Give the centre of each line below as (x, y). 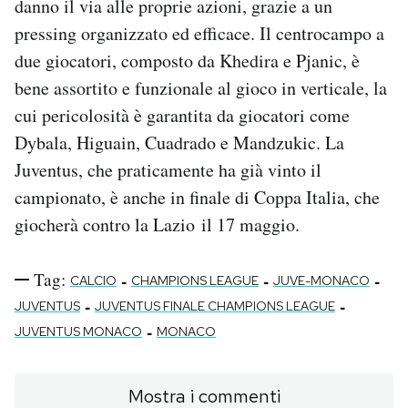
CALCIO (93, 281)
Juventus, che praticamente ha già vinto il (168, 170)
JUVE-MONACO (321, 281)
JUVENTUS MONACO (78, 332)
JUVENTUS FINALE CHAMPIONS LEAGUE (215, 306)
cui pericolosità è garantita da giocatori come (182, 116)
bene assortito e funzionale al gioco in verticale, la (201, 88)
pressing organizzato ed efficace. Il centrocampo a (199, 34)
